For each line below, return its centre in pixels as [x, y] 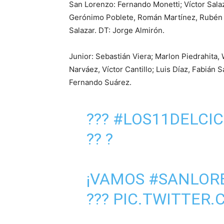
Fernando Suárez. [100, 82]
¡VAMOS [117, 179]
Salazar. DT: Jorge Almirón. [117, 30]
